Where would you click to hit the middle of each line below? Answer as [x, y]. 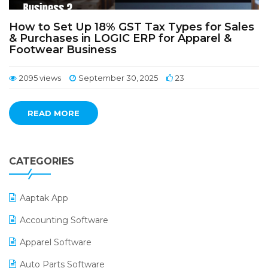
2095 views [40, 78]
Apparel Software [56, 242]
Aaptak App [44, 198]
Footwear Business [63, 50]
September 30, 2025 [118, 78]
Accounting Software [64, 220]
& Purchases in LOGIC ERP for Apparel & [120, 38]
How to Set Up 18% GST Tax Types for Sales [132, 27]
